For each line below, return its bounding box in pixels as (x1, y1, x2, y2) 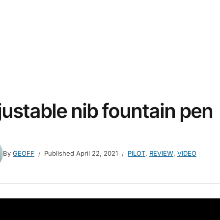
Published (44, 149, 76, 158)
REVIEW (149, 149, 173, 158)
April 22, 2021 (76, 149, 118, 158)
